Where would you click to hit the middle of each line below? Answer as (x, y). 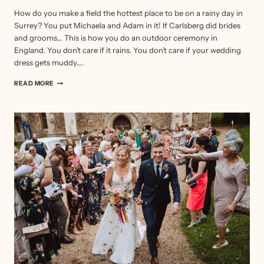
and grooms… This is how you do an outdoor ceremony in (116, 38)
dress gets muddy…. (49, 63)
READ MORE (34, 84)
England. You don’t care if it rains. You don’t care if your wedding (128, 50)
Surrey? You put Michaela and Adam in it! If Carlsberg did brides (127, 26)
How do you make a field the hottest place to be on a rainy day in (128, 13)
